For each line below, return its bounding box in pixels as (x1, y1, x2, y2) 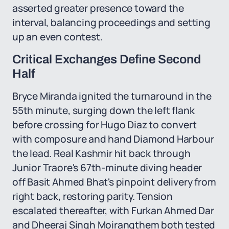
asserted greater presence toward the (12, 2, 185, 15)
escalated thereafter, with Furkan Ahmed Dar (12, 204, 214, 217)
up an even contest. (12, 30, 103, 43)
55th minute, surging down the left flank (12, 104, 195, 117)
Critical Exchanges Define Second (12, 53, 201, 66)
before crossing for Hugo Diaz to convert (12, 118, 197, 131)
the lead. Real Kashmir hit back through (12, 147, 191, 160)
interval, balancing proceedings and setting (12, 16, 211, 29)
